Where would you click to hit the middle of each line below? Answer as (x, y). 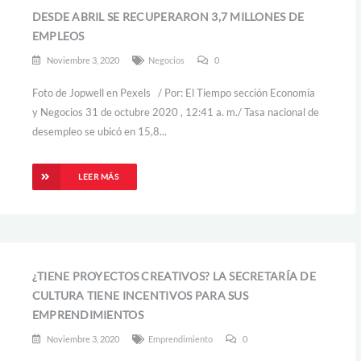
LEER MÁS (99, 176)
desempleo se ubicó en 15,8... (99, 131)
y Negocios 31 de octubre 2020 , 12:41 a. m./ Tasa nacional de (175, 112)
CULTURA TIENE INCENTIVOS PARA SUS (140, 295)
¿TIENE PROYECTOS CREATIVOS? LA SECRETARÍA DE (174, 276)
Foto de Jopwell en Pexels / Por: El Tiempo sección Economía (173, 93)
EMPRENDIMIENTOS (87, 315)
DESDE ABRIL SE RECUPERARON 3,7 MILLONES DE (168, 17)
